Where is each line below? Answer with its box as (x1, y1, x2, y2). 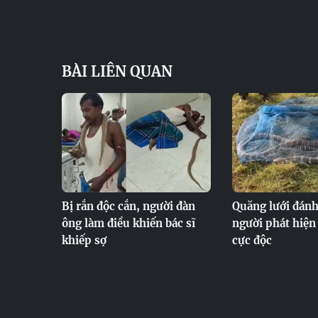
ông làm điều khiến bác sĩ (62, 216, 195, 230)
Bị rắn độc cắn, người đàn (62, 199, 195, 213)
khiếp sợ (62, 234, 106, 247)
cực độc (232, 234, 272, 247)
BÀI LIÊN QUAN (62, 62, 172, 80)
